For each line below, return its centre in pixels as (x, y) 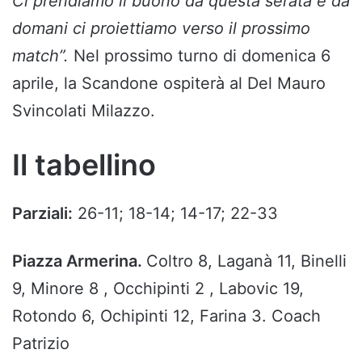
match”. (43, 55)
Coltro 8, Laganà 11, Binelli (246, 261)
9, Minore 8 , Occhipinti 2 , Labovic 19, (158, 288)
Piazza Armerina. (79, 261)
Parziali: (42, 213)
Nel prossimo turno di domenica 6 (202, 55)
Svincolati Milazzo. (84, 110)
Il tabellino (84, 164)
